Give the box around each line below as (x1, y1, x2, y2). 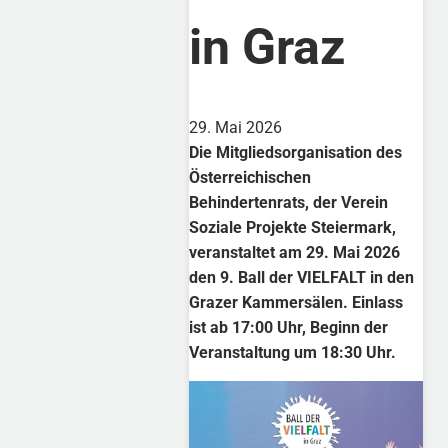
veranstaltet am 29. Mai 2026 (189, 243, 401, 263)
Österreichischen (189, 168, 312, 188)
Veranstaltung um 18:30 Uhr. (189, 343, 397, 363)
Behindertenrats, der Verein (189, 193, 389, 213)
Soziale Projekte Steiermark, (189, 218, 397, 238)
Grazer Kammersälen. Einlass (189, 293, 404, 313)
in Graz (189, 18, 346, 77)
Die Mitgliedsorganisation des (189, 143, 403, 163)
